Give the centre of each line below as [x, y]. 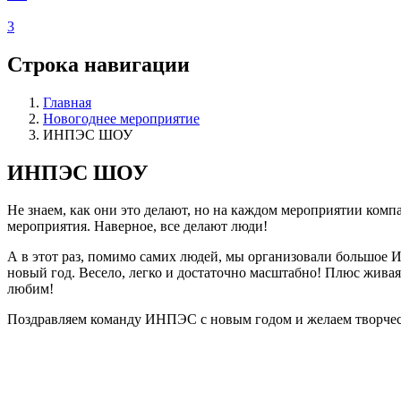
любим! [30, 289]
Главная [67, 102]
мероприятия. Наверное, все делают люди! [137, 226]
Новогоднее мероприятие [121, 118]
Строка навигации [98, 64]
